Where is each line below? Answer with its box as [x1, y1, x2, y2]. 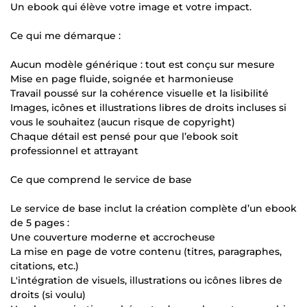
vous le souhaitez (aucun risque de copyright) [10, 115, 235, 128]
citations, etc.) [10, 259, 79, 272]
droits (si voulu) [10, 288, 86, 301]
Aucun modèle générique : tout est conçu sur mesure [10, 58, 275, 71]
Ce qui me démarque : [10, 29, 121, 42]
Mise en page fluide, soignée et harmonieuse [10, 72, 234, 85]
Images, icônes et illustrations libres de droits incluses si [10, 101, 286, 114]
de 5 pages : [10, 216, 69, 229]
